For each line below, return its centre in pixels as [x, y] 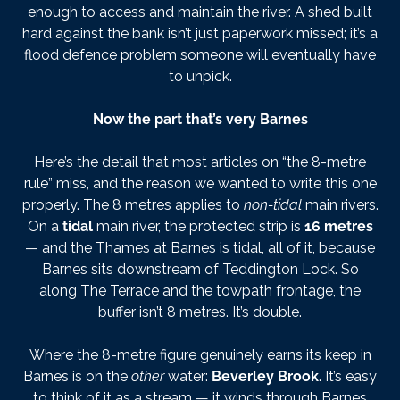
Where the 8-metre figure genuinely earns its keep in [200, 355]
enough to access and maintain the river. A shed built [200, 12]
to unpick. [200, 77]
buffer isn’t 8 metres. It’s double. [200, 312]
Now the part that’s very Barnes [200, 120]
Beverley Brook [265, 377]
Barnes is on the [77, 377]
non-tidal [272, 205]
